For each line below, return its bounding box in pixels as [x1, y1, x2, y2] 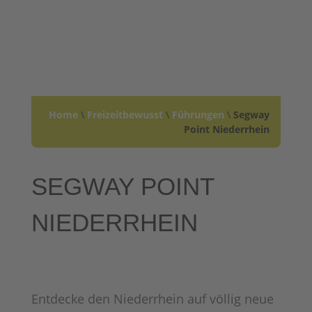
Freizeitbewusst [87, 108, 164, 121]
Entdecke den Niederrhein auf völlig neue [31, 290, 274, 307]
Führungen [172, 108, 225, 121]
